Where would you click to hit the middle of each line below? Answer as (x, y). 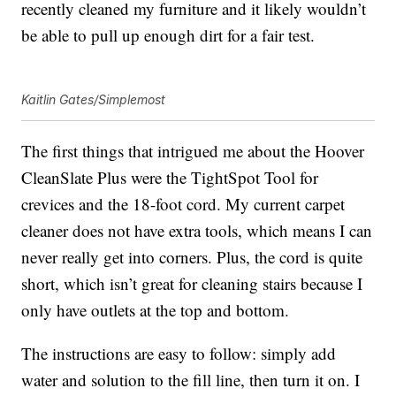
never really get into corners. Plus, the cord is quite (192, 256)
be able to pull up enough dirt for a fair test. (168, 34)
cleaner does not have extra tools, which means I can (197, 230)
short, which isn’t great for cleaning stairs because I (192, 283)
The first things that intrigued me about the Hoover (193, 150)
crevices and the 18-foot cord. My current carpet (183, 203)
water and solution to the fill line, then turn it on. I (191, 379)
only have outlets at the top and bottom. (156, 309)
